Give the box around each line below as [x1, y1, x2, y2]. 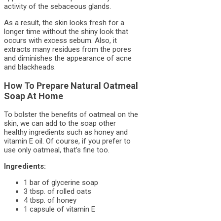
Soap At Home [4, 90, 63, 101]
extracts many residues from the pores [4, 44, 131, 54]
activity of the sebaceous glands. [4, 1, 111, 11]
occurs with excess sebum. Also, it [4, 36, 117, 45]
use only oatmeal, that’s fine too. [4, 145, 110, 154]
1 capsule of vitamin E [24, 204, 95, 214]
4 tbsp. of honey [24, 195, 76, 205]
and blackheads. [4, 62, 56, 72]
